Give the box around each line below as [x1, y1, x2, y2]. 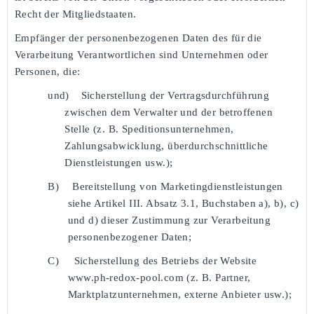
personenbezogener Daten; [67, 231, 192, 243]
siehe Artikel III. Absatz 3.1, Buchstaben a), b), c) [67, 197, 299, 209]
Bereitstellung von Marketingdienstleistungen [72, 180, 283, 192]
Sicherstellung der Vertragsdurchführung [81, 89, 270, 101]
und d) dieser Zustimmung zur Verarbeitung [67, 214, 271, 226]
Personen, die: [15, 65, 81, 77]
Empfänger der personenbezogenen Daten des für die [15, 32, 262, 43]
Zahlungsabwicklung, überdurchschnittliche [64, 139, 268, 151]
